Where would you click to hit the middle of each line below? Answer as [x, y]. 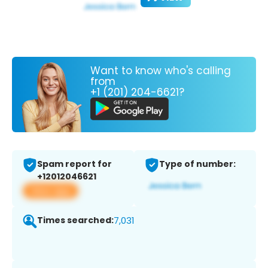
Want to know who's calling [161, 70]
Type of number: [197, 164]
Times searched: [75, 220]
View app [51, 191]
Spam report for [74, 164]
